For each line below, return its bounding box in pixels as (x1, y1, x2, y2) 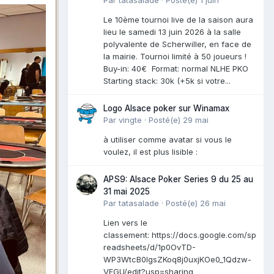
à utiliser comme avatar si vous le (103, 134, 232, 144)
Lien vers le (103, 217, 147, 228)
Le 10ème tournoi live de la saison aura (103, 14, 253, 24)
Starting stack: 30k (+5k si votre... (103, 75, 231, 86)
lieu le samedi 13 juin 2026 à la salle (103, 26, 241, 37)
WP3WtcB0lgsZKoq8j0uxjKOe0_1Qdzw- (103, 254, 251, 264)
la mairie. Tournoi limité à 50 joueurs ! (103, 51, 246, 61)
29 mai (183, 114, 209, 125)
